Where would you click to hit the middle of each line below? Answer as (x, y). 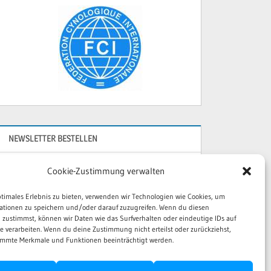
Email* (28, 223)
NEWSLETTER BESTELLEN (53, 139)
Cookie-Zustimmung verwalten (106, 171)
